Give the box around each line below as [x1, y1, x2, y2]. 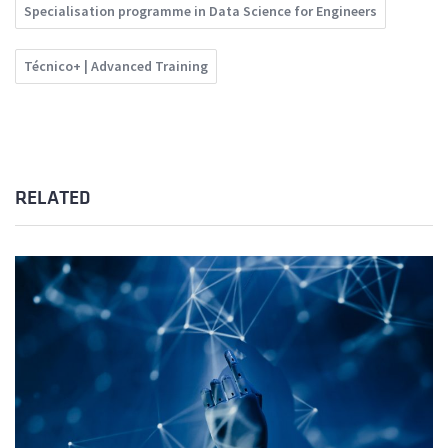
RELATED [15, 188, 90, 209]
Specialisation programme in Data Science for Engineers [24, 2, 377, 21]
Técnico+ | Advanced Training [24, 57, 208, 76]
